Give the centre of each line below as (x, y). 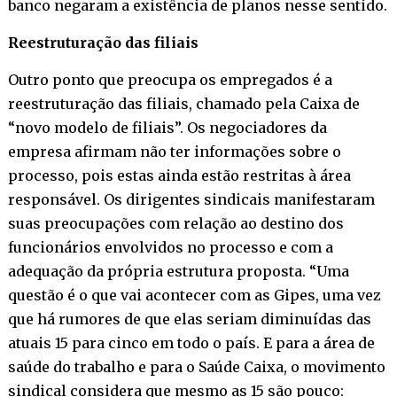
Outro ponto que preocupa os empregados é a (170, 79)
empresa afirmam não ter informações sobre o (174, 151)
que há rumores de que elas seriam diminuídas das (189, 319)
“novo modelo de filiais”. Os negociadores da (167, 127)
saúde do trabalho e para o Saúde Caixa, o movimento (196, 366)
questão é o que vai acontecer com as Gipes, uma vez (194, 295)
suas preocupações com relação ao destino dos (175, 223)
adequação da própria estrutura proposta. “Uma (178, 271)
